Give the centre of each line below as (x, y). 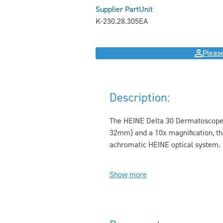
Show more (128, 174)
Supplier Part (117, 9)
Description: (140, 98)
